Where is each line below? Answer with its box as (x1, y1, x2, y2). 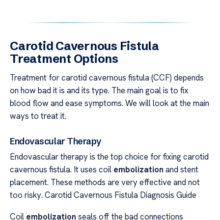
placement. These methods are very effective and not (10, 176, 200, 188)
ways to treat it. (10, 110, 66, 122)
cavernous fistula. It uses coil (10, 164, 113, 175)
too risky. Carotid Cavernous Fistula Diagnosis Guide (10, 189, 196, 200)
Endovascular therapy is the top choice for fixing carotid (10, 151, 209, 162)
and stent (164, 164, 198, 175)
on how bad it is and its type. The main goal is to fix (10, 85, 189, 96)
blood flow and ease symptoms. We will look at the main (10, 98, 209, 109)
